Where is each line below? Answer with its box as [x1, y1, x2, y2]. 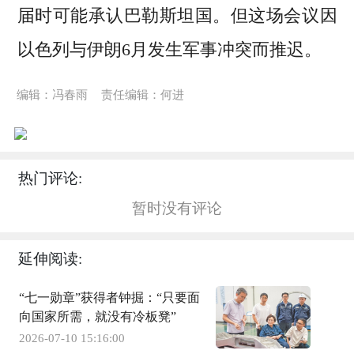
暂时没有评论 [132, 199, 222, 217]
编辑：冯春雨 [16, 88, 88, 102]
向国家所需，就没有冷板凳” [19, 309, 176, 323]
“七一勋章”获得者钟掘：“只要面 [19, 290, 200, 304]
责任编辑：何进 [101, 88, 185, 102]
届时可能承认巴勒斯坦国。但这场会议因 [17, 6, 337, 26]
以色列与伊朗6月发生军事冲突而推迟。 [17, 40, 322, 60]
